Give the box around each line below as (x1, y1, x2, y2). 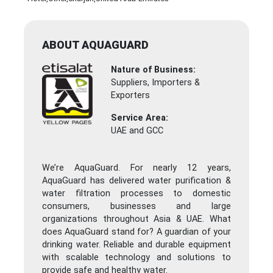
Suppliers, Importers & (111, 77, 200, 88)
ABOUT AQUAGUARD (42, 38, 149, 52)
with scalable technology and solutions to (42, 252, 231, 263)
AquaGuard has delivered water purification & (42, 175, 231, 186)
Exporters (111, 90, 151, 101)
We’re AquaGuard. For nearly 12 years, (42, 163, 231, 174)
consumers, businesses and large (42, 201, 231, 212)
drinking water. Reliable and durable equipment (42, 239, 231, 250)
